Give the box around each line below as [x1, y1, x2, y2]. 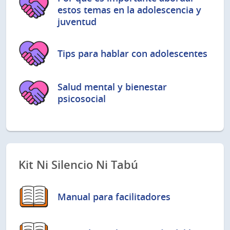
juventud [57, 15, 97, 28]
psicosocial [57, 92, 106, 105]
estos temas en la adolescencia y [57, 3, 201, 16]
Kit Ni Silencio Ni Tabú [18, 157, 138, 173]
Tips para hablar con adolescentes [57, 47, 207, 60]
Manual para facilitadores [57, 190, 170, 203]
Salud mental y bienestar [57, 80, 167, 93]
